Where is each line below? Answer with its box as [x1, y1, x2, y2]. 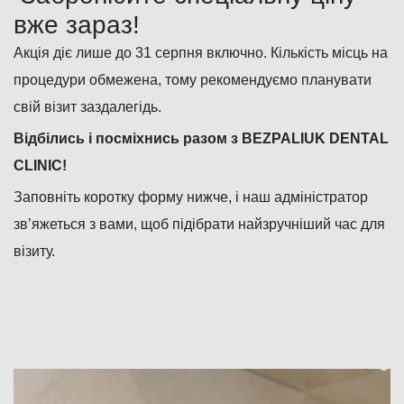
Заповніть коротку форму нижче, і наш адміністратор [14, 189, 368, 205]
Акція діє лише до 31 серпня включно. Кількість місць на [14, 45, 388, 60]
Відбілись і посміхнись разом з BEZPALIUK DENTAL [14, 131, 389, 146]
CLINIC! [14, 158, 70, 173]
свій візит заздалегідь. [14, 99, 161, 115]
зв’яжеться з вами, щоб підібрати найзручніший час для [14, 216, 385, 232]
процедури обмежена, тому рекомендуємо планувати [14, 72, 372, 87]
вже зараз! [14, 11, 140, 39]
